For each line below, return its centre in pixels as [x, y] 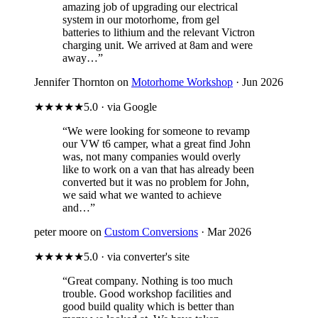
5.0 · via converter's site [137, 256]
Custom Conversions [151, 231]
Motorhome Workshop [182, 82]
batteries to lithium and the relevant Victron [159, 32]
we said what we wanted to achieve [142, 194]
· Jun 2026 [258, 82]
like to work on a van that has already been [158, 169]
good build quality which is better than [148, 306]
